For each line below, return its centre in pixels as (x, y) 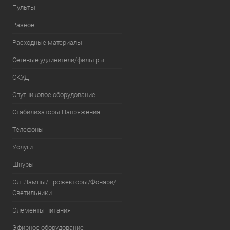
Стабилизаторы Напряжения (56, 112)
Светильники (32, 193)
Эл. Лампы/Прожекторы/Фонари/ (64, 182)
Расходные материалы (47, 42)
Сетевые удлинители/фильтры (58, 60)
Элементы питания (42, 210)
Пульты (24, 7)
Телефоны (28, 130)
